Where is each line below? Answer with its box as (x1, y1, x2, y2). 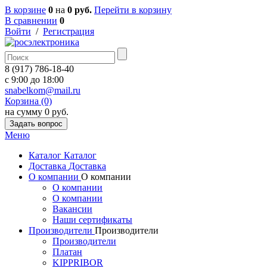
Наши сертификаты (52, 215, 132, 225)
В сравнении (5, 15, 57, 26)
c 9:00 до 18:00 (5, 74, 64, 85)
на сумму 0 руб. (5, 107, 69, 117)
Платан (52, 247, 82, 257)
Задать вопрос (10, 119, 63, 128)
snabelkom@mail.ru (5, 85, 80, 95)
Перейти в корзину (94, 5, 172, 15)
